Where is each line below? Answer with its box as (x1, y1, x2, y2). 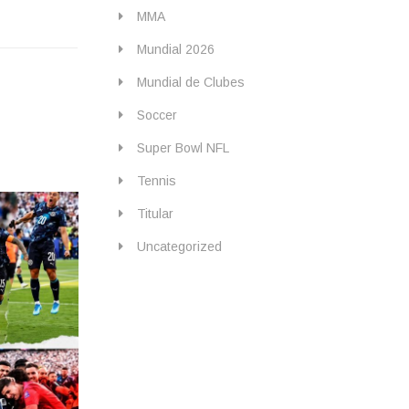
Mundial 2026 (137, 41, 215, 57)
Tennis (137, 173, 177, 188)
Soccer (137, 107, 178, 122)
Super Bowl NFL (137, 140, 230, 155)
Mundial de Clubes (137, 74, 246, 89)
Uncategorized (137, 238, 223, 254)
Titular (137, 205, 174, 221)
